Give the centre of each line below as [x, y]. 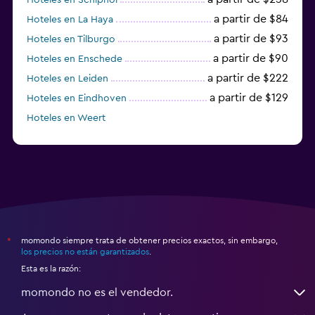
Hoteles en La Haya [70, 19]
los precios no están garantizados [85, 251]
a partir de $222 [248, 78]
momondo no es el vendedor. [97, 292]
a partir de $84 [251, 19]
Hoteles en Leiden [67, 78]
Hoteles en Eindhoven [77, 98]
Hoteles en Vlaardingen [79, 137]
